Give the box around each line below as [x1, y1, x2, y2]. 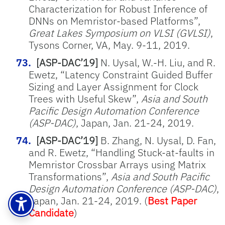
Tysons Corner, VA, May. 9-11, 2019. [29, 38, 190, 52]
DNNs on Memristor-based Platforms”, [29, 14, 200, 28]
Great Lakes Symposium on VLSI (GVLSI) [29, 26, 210, 40]
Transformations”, [29, 170, 111, 183]
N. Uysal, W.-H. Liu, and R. [98, 56, 215, 69]
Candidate [29, 206, 74, 219]
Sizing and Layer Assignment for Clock [29, 80, 198, 93]
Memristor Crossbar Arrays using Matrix [29, 158, 206, 171]
